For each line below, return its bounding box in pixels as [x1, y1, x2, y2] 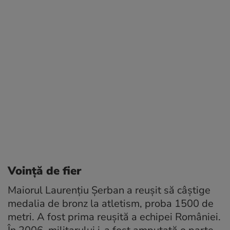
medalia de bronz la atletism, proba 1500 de [8, 197, 214, 211]
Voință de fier [8, 163, 82, 179]
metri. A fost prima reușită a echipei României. [8, 210, 221, 224]
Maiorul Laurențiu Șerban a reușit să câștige [8, 183, 210, 198]
